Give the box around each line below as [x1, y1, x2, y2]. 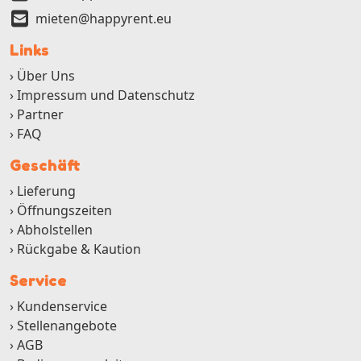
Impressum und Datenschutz [17, 86, 195, 105]
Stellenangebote [17, 317, 117, 335]
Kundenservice [17, 297, 107, 316]
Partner [17, 106, 64, 124]
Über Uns [17, 67, 75, 85]
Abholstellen [17, 221, 93, 239]
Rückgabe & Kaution [17, 240, 141, 259]
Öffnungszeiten [17, 201, 112, 220]
